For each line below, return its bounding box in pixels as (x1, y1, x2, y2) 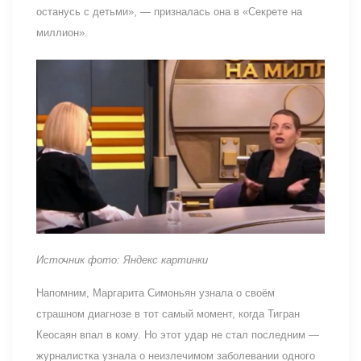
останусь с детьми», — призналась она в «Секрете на (36, 5, 302, 18)
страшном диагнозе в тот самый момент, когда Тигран (36, 307, 300, 320)
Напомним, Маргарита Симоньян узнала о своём (36, 286, 275, 299)
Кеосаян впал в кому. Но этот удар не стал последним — (36, 328, 319, 341)
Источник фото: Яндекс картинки (36, 253, 208, 266)
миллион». (36, 26, 88, 39)
